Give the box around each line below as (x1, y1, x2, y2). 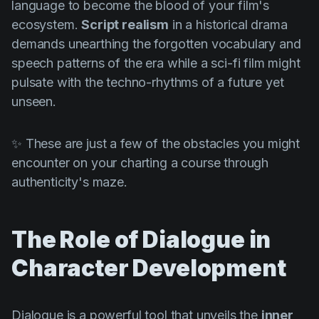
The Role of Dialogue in (11, 226, 271, 254)
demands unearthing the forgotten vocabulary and (11, 36, 301, 52)
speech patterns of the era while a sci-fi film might (11, 56, 300, 71)
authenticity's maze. (11, 174, 127, 190)
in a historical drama (169, 17, 288, 33)
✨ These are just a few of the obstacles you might (11, 136, 300, 152)
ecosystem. (11, 17, 82, 33)
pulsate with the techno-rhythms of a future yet (11, 75, 284, 90)
